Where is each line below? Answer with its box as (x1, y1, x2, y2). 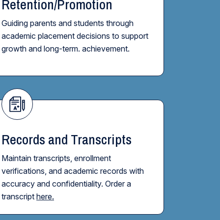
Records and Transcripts (1, 130, 132, 149)
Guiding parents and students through (1, 18, 134, 28)
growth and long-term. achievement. (1, 44, 130, 54)
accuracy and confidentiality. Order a (1, 179, 131, 189)
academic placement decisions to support (1, 31, 148, 41)
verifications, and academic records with (1, 166, 144, 176)
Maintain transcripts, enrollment (1, 153, 111, 163)
